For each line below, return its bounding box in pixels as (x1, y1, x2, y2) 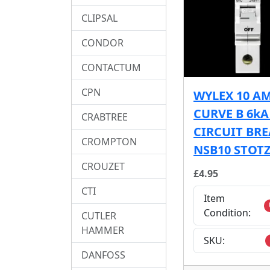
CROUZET (81, 159, 125, 173)
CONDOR (81, 36, 124, 49)
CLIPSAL (81, 11, 118, 25)
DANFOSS (81, 248, 125, 262)
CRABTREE (81, 110, 128, 124)
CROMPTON (81, 134, 137, 148)
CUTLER (81, 209, 116, 222)
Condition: (204, 206, 251, 220)
